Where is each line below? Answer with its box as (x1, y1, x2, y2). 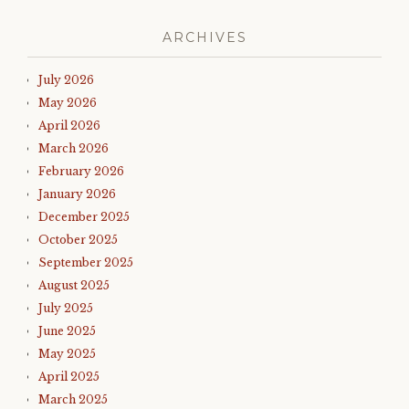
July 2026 (38, 73, 94, 88)
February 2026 (38, 164, 124, 179)
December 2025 (38, 210, 130, 225)
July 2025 (38, 301, 93, 316)
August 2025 (38, 278, 110, 293)
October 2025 (38, 233, 118, 247)
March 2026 (38, 142, 109, 156)
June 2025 (38, 324, 96, 339)
